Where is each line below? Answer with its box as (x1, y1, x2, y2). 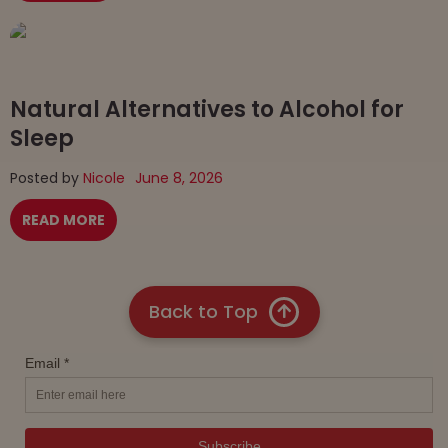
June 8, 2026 (135, 167, 223, 188)
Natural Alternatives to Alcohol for (10, 93, 404, 125)
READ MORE (22, 209, 105, 230)
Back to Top (148, 299, 258, 325)
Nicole (83, 167, 125, 188)
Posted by (10, 167, 83, 188)
